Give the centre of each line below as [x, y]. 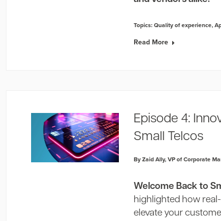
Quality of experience [183, 25]
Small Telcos [169, 137]
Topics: [144, 25]
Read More [151, 42]
